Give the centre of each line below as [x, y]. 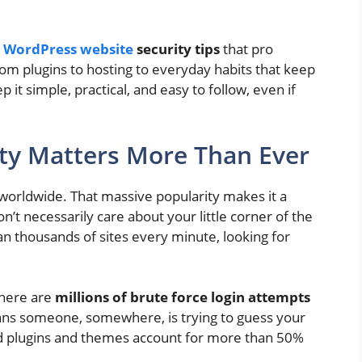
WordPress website [68, 49]
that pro [246, 49]
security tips [177, 49]
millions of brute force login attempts [183, 297]
